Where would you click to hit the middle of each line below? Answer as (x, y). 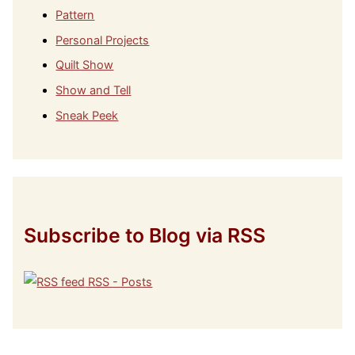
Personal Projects (103, 40)
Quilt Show (85, 65)
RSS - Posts (119, 282)
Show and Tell (94, 91)
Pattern (75, 15)
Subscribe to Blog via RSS (145, 235)
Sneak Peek (87, 116)
